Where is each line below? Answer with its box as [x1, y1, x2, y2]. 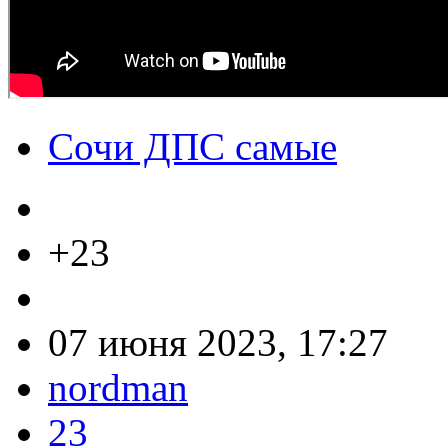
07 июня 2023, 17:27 [48, 320, 388, 364]
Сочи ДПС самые [48, 124, 337, 168]
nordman [48, 365, 188, 409]
